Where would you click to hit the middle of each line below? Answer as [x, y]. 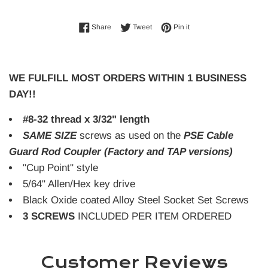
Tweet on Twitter [177, 27]
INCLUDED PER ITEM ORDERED [153, 217]
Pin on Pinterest [214, 27]
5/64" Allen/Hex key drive [80, 184]
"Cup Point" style [60, 168]
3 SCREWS [49, 217]
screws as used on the [130, 136]
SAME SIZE [50, 136]
